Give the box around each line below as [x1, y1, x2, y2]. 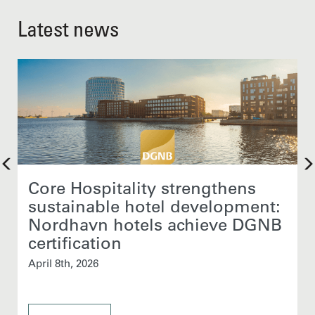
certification [28, 232, 122, 253]
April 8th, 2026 [28, 257, 98, 270]
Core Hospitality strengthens [28, 177, 256, 198]
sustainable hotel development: [28, 195, 281, 217]
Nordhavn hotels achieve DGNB [28, 214, 282, 235]
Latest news [18, 15, 119, 41]
